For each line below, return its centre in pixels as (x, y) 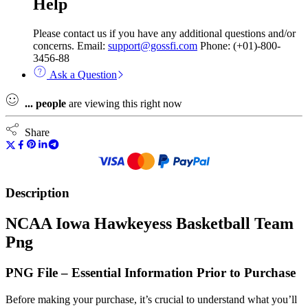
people (51, 104)
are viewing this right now (124, 104)
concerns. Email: (70, 46)
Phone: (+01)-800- (239, 46)
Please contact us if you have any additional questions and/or (164, 34)
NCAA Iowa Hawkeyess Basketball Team (150, 223)
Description (37, 193)
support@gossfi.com (153, 46)
